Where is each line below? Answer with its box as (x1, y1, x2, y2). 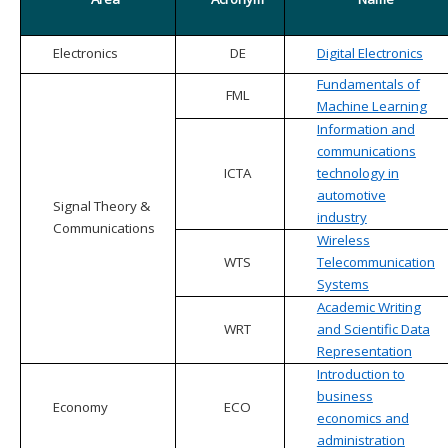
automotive (316, 186, 386, 205)
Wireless (316, 231, 370, 250)
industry (316, 208, 367, 227)
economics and (316, 409, 409, 428)
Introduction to (316, 365, 405, 384)
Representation (316, 342, 412, 361)
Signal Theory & (52, 197, 150, 216)
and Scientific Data (316, 320, 430, 339)
